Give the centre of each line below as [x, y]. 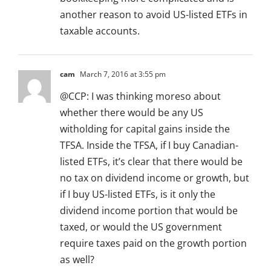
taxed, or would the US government [141, 227]
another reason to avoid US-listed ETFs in [154, 15]
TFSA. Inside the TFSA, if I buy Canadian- [149, 145]
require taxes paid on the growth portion [153, 243]
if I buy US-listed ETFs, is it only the [138, 194]
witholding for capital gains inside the [145, 129]
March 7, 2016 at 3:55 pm [122, 74]
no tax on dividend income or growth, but [155, 178]
